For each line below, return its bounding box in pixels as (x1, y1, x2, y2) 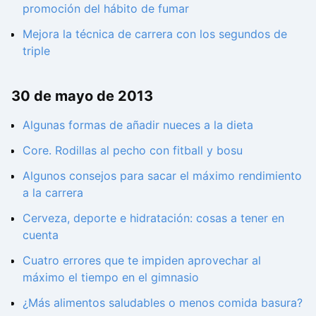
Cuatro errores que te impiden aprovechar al (23, 253, 261, 268)
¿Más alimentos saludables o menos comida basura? (23, 296, 303, 310)
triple (23, 43, 50, 58)
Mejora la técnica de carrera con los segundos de (23, 26, 287, 41)
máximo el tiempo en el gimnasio (23, 270, 199, 285)
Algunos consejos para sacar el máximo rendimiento (23, 169, 302, 183)
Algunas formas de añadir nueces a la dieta (23, 118, 253, 133)
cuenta (23, 228, 59, 243)
